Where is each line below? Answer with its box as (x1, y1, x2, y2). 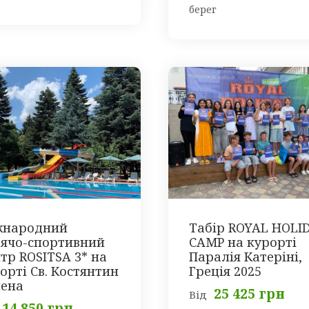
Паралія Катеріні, (189, 248, 302, 266)
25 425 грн (214, 285, 285, 303)
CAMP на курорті (189, 234, 297, 251)
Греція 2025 (189, 263, 261, 280)
